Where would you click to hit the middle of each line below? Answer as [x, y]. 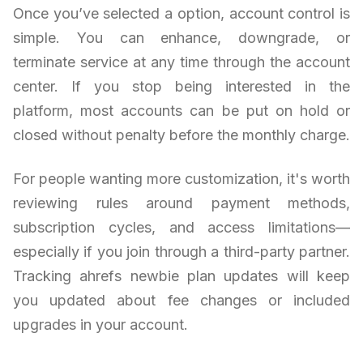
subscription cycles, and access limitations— [181, 228]
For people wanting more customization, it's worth [181, 179]
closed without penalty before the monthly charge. [181, 135]
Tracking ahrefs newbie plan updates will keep [181, 276]
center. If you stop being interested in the [181, 87]
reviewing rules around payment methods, [181, 203]
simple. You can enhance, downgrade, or [181, 38]
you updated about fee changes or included [181, 301]
